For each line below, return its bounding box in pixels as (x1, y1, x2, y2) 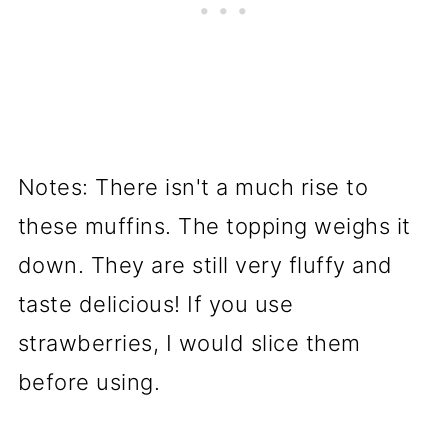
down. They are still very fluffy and (17, 252, 393, 278)
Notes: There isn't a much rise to (17, 174, 369, 200)
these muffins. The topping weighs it (17, 213, 411, 239)
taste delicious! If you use (17, 291, 294, 317)
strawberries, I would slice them (17, 330, 361, 356)
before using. (17, 369, 161, 395)
